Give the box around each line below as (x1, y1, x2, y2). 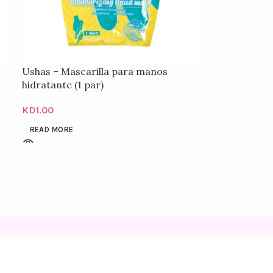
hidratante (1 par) (22, 79, 104, 91)
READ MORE (29, 125, 74, 134)
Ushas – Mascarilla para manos (22, 65, 168, 77)
